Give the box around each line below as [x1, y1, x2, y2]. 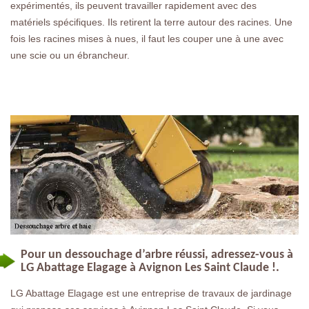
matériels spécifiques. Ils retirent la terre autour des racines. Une [10, 16, 292, 28]
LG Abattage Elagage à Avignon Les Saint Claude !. [21, 261, 279, 275]
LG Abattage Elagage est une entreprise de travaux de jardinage [10, 287, 292, 299]
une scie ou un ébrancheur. [10, 49, 130, 61]
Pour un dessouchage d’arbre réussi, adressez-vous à [21, 248, 293, 261]
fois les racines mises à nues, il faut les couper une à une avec [10, 32, 283, 44]
